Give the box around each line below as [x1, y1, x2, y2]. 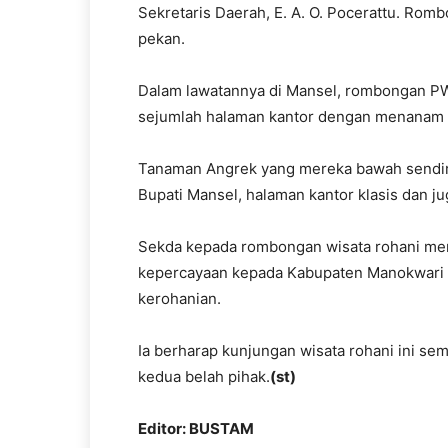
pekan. [138, 29, 185, 48]
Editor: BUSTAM [138, 419, 254, 438]
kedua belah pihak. [138, 367, 270, 386]
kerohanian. [138, 289, 221, 308]
